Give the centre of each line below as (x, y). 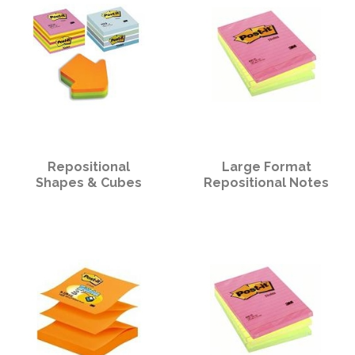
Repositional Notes (266, 183)
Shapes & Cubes (89, 183)
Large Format (266, 167)
